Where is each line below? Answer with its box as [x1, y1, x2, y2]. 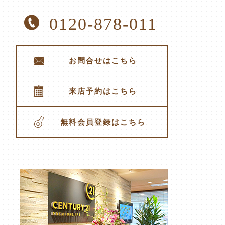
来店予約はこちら [69, 87, 137, 95]
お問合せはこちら [69, 57, 137, 65]
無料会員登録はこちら [60, 118, 146, 126]
